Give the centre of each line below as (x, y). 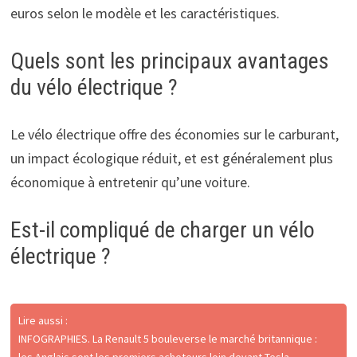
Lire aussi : (43, 320)
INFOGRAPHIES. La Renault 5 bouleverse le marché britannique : (167, 338)
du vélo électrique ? (94, 87)
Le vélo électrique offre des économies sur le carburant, (174, 134)
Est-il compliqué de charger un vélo (162, 229)
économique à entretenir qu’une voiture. (130, 182)
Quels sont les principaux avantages (169, 61)
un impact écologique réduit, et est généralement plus (171, 158)
